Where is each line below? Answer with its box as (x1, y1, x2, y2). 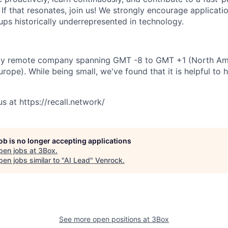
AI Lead (64, 156, 90, 165)
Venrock (95, 156, 123, 165)
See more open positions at (59, 215, 152, 224)
